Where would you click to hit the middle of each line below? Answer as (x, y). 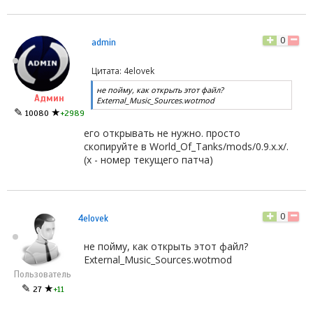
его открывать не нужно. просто (162, 133)
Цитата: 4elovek (123, 71)
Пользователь (43, 274)
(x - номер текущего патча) (148, 159)
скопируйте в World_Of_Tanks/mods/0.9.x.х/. (186, 146)
